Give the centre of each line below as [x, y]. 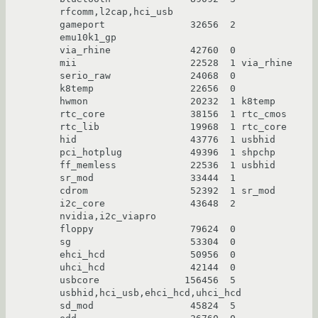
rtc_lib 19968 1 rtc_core [173, 127]
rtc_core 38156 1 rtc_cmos [173, 114]
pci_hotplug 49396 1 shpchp [168, 153]
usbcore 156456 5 [148, 280]
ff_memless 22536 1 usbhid [168, 165]
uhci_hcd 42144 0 [148, 268]
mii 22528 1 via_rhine [176, 63]
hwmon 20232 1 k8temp [168, 102]
